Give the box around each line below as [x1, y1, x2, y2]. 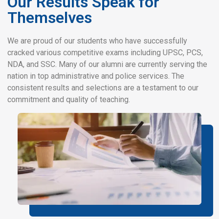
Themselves [7, 8, 92, 27]
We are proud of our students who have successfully [7, 36, 187, 46]
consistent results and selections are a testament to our [7, 83, 198, 93]
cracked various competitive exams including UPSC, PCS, [7, 48, 203, 58]
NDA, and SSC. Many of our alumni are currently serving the [7, 60, 207, 69]
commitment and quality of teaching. [7, 95, 130, 105]
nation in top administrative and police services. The [7, 71, 184, 81]
